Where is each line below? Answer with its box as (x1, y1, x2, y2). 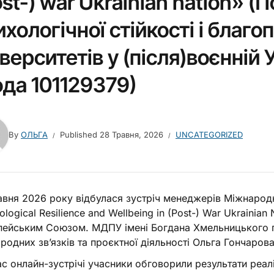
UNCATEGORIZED (176, 130, 243, 139)
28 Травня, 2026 (100, 130, 163, 139)
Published (60, 130, 100, 139)
